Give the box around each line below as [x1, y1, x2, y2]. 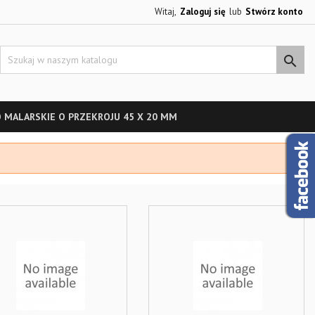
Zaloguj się [180, 6, 226, 18]
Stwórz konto [245, 6, 303, 18]
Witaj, [155, 6, 176, 18]
